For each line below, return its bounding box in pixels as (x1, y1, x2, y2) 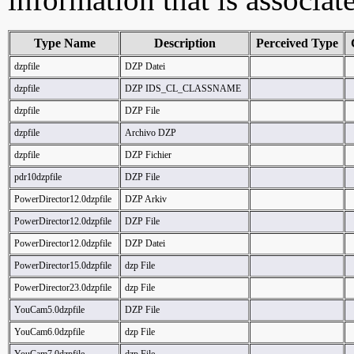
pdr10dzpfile (14, 171, 62, 183)
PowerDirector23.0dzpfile (14, 282, 111, 293)
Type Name (33, 36, 96, 50)
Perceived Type (255, 36, 338, 50)
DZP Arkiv (125, 194, 167, 205)
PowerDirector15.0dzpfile (14, 260, 111, 271)
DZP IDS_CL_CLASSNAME (125, 83, 241, 94)
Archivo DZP (125, 127, 176, 138)
